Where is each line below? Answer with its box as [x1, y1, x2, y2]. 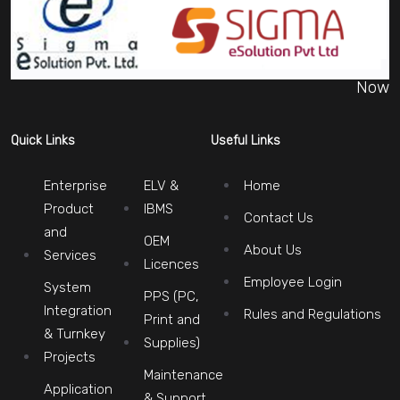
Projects [44, 349, 96, 366]
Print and [144, 312, 200, 329]
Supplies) [144, 335, 200, 352]
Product [44, 201, 94, 218]
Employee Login [244, 274, 342, 291]
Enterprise [44, 178, 107, 195]
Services [44, 247, 96, 264]
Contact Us [244, 210, 313, 227]
